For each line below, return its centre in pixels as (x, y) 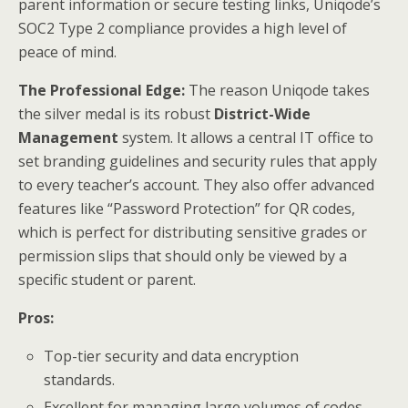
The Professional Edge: (102, 91)
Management (68, 138)
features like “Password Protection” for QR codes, (187, 209)
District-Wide (262, 114)
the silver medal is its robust (116, 114)
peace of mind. (67, 52)
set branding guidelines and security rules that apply (198, 162)
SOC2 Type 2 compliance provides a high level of (183, 29)
